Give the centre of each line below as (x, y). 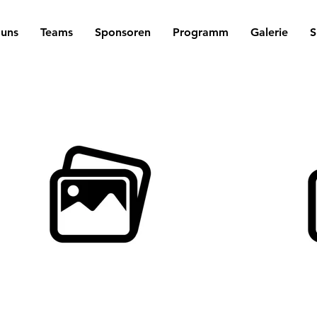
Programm (201, 32)
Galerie (269, 32)
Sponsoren (123, 32)
